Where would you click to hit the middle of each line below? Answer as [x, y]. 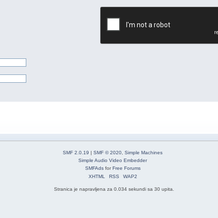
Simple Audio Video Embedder [113, 161]
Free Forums [126, 168]
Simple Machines [144, 153]
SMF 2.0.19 [76, 153]
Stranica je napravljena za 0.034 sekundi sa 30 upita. [114, 189]
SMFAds [94, 168]
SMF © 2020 [108, 153]
